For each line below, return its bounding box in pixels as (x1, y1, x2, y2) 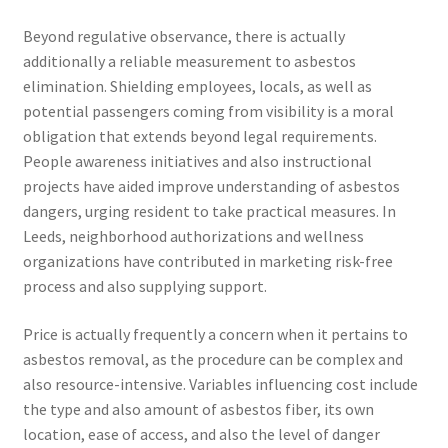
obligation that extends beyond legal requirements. (22, 125, 377, 146)
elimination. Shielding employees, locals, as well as (22, 75, 372, 96)
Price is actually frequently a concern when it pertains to (22, 323, 408, 344)
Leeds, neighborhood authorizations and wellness (22, 225, 364, 246)
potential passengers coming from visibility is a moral (22, 100, 394, 121)
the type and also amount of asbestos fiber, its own (22, 398, 374, 419)
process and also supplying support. (22, 275, 267, 296)
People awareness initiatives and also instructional (22, 150, 372, 171)
